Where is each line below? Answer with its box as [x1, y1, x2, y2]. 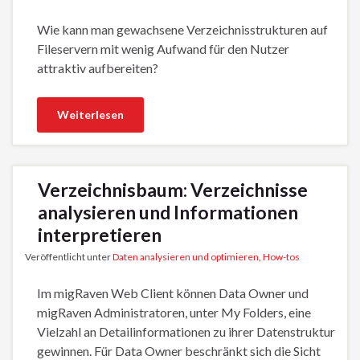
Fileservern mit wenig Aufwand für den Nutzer [37, 40, 289, 56]
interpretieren [38, 223, 162, 246]
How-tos [263, 250, 300, 263]
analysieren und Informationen [38, 200, 298, 223]
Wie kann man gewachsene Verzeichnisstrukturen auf [37, 21, 328, 37]
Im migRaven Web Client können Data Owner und [37, 284, 309, 301]
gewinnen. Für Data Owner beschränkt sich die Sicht [37, 342, 321, 358]
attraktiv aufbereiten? [37, 59, 158, 76]
